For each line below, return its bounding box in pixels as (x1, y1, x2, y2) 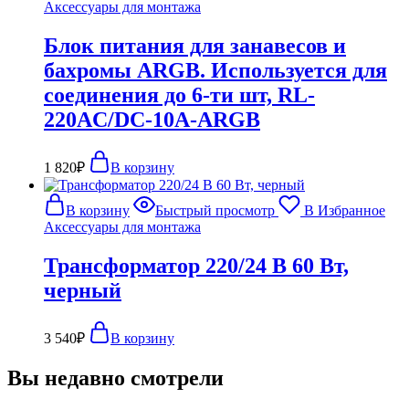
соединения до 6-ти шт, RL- (44, 82, 315, 107)
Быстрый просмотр (155, 202, 275, 218)
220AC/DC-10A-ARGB (44, 107, 260, 131)
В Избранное (304, 202, 385, 218)
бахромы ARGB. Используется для (44, 58, 387, 82)
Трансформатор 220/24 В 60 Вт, (44, 253, 349, 278)
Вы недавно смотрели (7, 365, 224, 390)
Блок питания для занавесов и (44, 33, 346, 58)
